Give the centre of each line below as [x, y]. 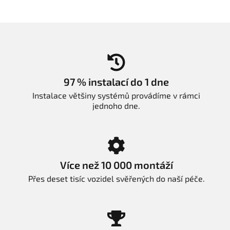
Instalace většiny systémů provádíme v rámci [116, 95]
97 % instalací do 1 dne [116, 82]
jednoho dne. [116, 106]
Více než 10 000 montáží [116, 165]
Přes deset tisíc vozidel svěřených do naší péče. [116, 179]
